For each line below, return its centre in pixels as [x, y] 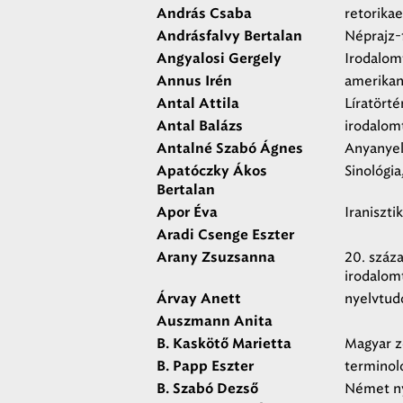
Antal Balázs [200, 126]
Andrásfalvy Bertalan [229, 36]
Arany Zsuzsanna [216, 258]
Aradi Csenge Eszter [225, 235]
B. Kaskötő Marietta [224, 344]
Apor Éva [187, 213]
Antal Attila [198, 104]
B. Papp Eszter [205, 367]
